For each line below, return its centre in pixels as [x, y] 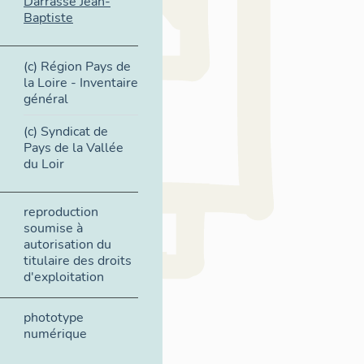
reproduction [61, 212]
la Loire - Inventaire [81, 82]
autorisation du [67, 245]
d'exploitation [64, 277]
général [46, 99]
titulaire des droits [78, 261]
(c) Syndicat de [66, 131]
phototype [54, 317]
